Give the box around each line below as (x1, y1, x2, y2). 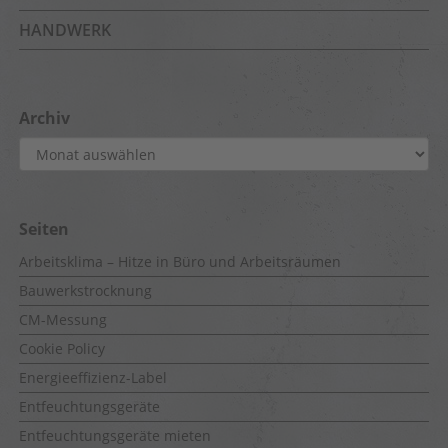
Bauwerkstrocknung (19, 281, 152, 300)
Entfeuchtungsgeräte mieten (19, 426, 211, 445)
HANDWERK (19, 19, 111, 41)
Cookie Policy (19, 339, 105, 358)
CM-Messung (19, 310, 107, 329)
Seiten (19, 218, 69, 240)
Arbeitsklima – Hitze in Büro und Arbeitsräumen (19, 252, 341, 271)
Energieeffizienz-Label (19, 368, 167, 387)
